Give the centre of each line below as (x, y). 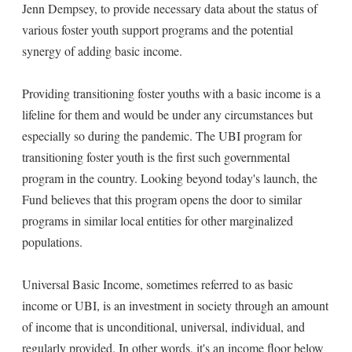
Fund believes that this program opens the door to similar (162, 199)
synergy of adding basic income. (102, 51)
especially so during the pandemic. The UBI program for (162, 136)
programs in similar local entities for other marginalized (158, 220)
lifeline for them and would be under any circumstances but (167, 114)
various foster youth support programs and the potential (158, 29)
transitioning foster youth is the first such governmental (156, 157)
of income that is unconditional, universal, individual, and (163, 326)
